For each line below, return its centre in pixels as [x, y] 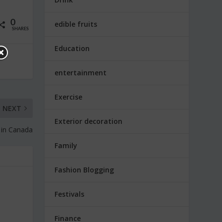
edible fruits [76, 24]
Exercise [69, 97]
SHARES [21, 29]
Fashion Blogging [84, 169]
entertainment [81, 72]
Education [72, 48]
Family [66, 145]
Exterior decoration [89, 121]
